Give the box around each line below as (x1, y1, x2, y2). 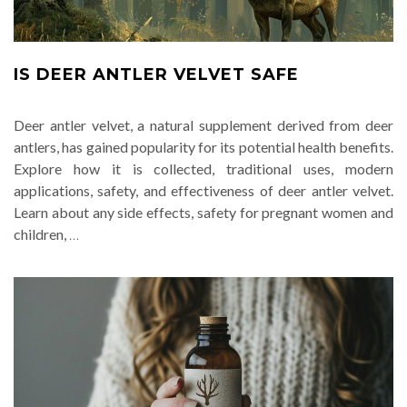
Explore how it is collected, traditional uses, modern (14, 160, 393, 177)
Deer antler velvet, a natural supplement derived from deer (14, 116, 393, 134)
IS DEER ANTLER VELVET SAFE (14, 65, 299, 84)
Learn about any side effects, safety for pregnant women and (14, 203, 393, 221)
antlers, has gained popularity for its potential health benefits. (14, 138, 393, 155)
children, (14, 225, 69, 243)
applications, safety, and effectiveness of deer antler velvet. (14, 182, 393, 199)
